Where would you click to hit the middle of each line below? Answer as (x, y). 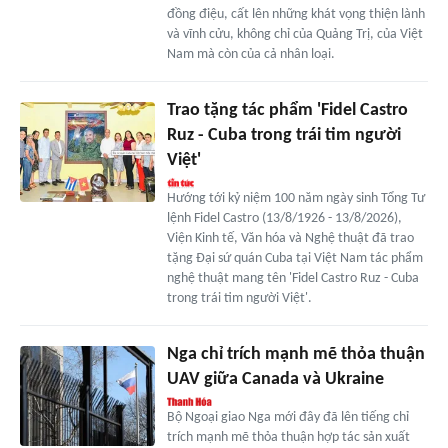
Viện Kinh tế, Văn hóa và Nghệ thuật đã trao (290, 238)
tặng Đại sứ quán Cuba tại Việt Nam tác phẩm (294, 258)
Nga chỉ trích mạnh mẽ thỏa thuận (295, 354)
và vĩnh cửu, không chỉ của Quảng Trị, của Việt (294, 34)
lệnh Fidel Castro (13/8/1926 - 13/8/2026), (284, 218)
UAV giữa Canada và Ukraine (275, 379)
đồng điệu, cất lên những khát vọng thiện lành (295, 14)
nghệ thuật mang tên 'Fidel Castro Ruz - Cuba (292, 278)
